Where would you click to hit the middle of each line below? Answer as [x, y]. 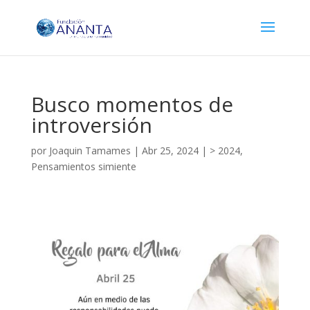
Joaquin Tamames [90, 151]
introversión [91, 125]
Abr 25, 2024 [170, 151]
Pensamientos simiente [83, 166]
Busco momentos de [132, 104]
